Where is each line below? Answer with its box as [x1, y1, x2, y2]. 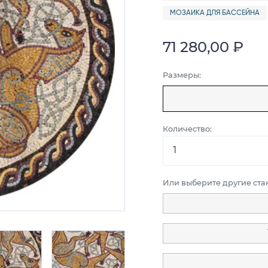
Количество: [163, 124, 212, 133]
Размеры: [163, 71, 201, 80]
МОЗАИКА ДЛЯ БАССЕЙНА [169, 10, 260, 17]
